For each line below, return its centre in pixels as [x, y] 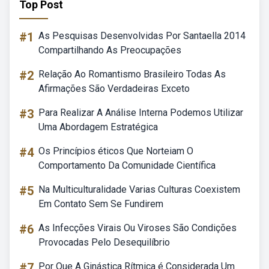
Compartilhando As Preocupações [110, 50]
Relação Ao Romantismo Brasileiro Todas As [132, 74]
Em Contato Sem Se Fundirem [101, 204]
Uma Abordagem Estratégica [98, 127]
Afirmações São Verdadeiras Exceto [114, 89]
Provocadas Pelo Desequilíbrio [104, 242]
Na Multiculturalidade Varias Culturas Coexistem [139, 189]
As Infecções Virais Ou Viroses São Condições [138, 228]
